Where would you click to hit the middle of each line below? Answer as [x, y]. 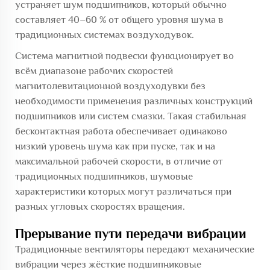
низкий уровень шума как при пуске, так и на [115, 146]
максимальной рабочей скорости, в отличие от [119, 161]
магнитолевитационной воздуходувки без [110, 86]
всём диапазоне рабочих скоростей [94, 71]
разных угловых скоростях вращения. [100, 206]
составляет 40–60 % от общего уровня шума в [119, 19]
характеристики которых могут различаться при [123, 191]
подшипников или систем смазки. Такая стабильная [131, 116]
